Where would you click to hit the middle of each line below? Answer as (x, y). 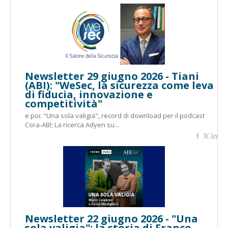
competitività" (64, 104)
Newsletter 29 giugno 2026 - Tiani (112, 76)
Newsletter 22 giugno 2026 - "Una (111, 219)
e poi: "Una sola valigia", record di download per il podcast (115, 116)
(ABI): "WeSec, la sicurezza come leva (119, 85)
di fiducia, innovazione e (89, 94)
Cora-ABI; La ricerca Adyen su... (72, 125)
